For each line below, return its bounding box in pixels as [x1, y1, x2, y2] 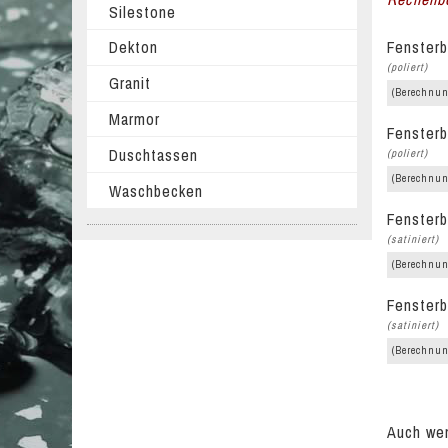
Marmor [108, 107, 160, 130]
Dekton [108, 36, 158, 59]
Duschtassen [108, 143, 198, 166]
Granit [108, 72, 151, 95]
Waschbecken [108, 179, 203, 202]
